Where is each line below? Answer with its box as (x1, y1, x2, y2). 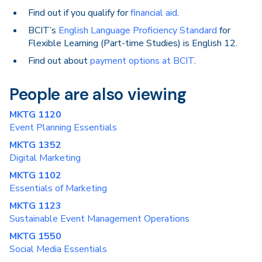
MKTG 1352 (9, 139, 61, 151)
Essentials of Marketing (9, 182, 107, 195)
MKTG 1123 (9, 199, 61, 212)
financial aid (130, 6, 177, 19)
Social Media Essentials (9, 243, 107, 256)
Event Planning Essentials (9, 121, 117, 134)
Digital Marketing (9, 151, 81, 164)
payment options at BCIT (90, 54, 194, 67)
